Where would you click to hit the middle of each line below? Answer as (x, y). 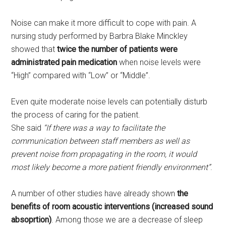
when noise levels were (159, 62)
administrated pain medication (64, 62)
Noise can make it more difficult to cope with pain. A (104, 23)
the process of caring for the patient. (76, 115)
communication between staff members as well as (101, 141)
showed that (34, 49)
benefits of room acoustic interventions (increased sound (112, 206)
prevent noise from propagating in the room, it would (104, 154)
